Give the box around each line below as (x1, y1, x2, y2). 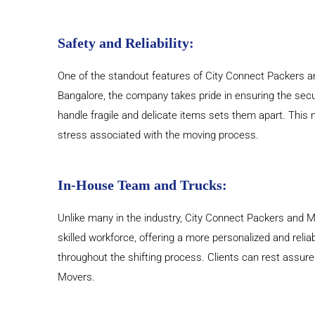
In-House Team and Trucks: (58, 177, 227, 193)
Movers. (58, 271, 95, 284)
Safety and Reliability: (58, 35, 194, 51)
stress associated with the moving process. (58, 129, 259, 142)
